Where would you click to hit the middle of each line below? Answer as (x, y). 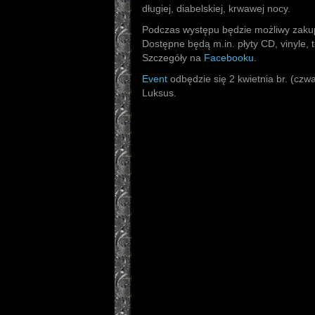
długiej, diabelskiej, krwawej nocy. (216, 8)
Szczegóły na (173, 58)
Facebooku (229, 58)
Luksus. (159, 93)
